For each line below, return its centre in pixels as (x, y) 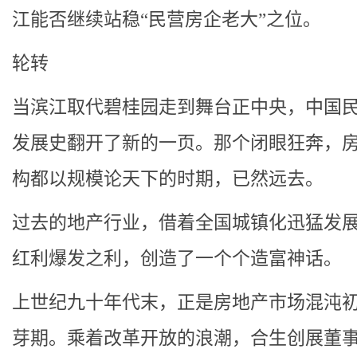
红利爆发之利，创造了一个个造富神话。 (177, 259)
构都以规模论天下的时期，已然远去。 (168, 179)
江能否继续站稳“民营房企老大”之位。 (167, 20)
